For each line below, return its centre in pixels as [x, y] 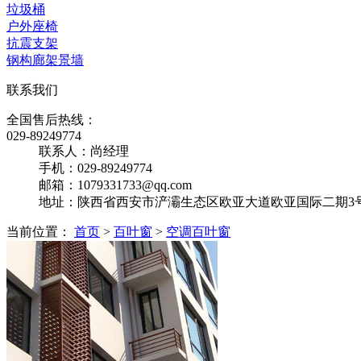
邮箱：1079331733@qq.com [115, 185]
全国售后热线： [52, 119]
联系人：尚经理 [84, 151]
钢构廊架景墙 [45, 60]
